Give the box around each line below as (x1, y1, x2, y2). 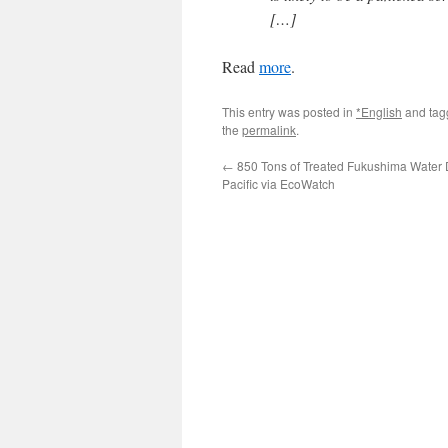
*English (356, 103, 402, 120)
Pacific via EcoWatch (222, 175, 335, 192)
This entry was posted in (222, 103, 356, 120)
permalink (242, 121, 296, 138)
